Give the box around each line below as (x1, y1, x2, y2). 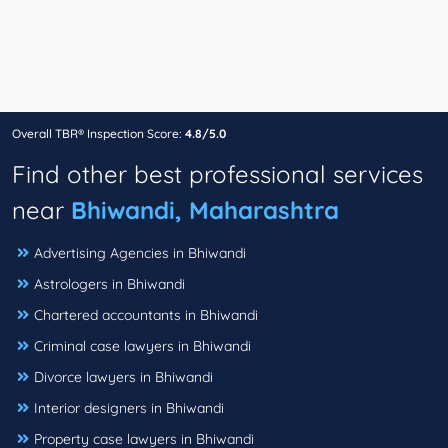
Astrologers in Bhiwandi (34, 275, 185, 294)
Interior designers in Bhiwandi (34, 399, 224, 418)
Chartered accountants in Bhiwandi (34, 306, 258, 325)
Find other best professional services (12, 159, 423, 190)
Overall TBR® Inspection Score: (12, 126, 185, 142)
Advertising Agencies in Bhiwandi (34, 244, 246, 263)
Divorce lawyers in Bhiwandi (34, 368, 213, 387)
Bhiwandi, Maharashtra (71, 195, 339, 226)
